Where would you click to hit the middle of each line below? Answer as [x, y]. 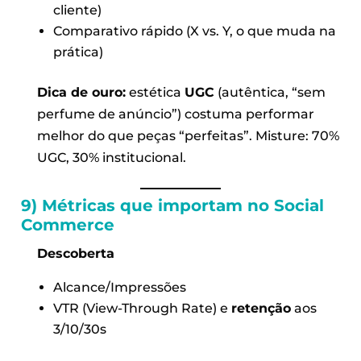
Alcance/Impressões [119, 287]
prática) [78, 52]
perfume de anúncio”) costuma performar [176, 114]
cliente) [77, 10]
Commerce [67, 224]
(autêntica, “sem [270, 92]
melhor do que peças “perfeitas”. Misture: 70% [189, 135]
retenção [261, 308]
